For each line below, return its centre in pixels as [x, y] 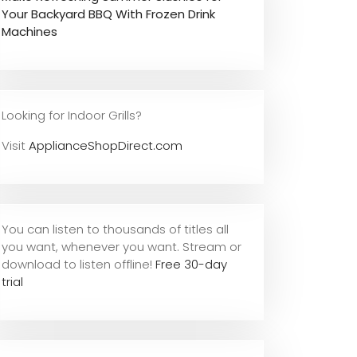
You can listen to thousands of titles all [115, 229]
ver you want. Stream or [171, 246]
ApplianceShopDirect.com [106, 145]
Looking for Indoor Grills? [72, 115]
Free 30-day [191, 264]
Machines [29, 31]
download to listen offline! [78, 264]
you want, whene [51, 246]
